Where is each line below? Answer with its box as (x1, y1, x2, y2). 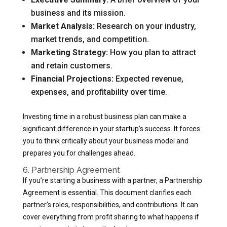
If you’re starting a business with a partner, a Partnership (22, 176, 202, 184)
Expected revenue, (113, 74, 183, 84)
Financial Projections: (30, 74, 113, 84)
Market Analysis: (30, 21, 95, 31)
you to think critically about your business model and (22, 137, 188, 145)
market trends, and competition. (30, 34, 149, 44)
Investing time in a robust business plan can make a (22, 112, 186, 121)
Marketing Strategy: (30, 48, 108, 57)
